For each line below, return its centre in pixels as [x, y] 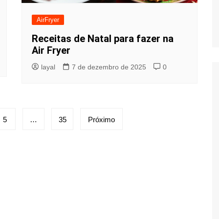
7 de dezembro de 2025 [109, 67]
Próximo [101, 119]
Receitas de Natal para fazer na [103, 38]
